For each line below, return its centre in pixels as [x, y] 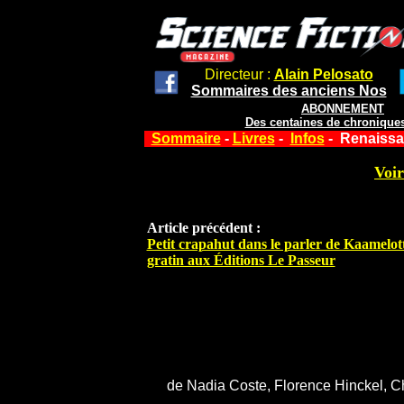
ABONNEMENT [343, 109]
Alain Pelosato [323, 74]
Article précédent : [203, 228]
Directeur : [239, 74]
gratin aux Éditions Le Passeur [241, 261]
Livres [253, 138]
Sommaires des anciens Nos [289, 91]
